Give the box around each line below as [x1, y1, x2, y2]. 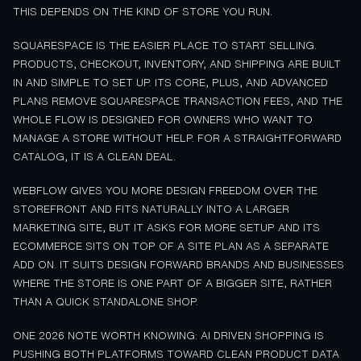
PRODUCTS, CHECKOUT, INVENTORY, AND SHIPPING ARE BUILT [13, 58, 341, 69]
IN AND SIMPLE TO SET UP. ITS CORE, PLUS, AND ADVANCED [13, 77, 328, 88]
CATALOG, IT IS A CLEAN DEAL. [13, 151, 176, 162]
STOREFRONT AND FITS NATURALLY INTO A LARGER [13, 203, 289, 214]
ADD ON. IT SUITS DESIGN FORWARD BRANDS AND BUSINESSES [13, 259, 344, 270]
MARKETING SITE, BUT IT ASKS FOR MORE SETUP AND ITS [13, 222, 320, 233]
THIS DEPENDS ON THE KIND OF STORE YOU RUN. [13, 6, 272, 17]
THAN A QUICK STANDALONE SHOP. [13, 296, 198, 307]
